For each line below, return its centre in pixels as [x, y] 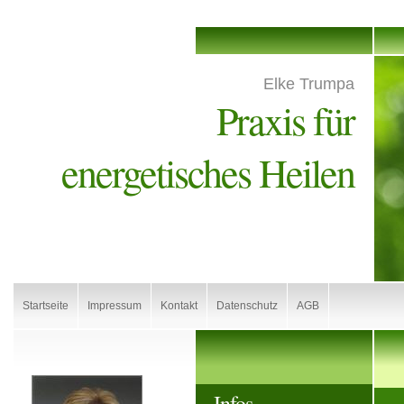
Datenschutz [247, 306]
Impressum [115, 306]
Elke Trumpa [309, 84]
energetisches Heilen [208, 172]
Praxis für [285, 120]
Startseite [46, 306]
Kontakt [179, 306]
